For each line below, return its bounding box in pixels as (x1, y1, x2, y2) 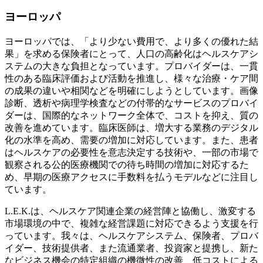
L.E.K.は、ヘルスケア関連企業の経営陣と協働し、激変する (5, 205, 256, 216)
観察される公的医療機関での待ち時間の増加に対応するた (5, 159, 249, 170)
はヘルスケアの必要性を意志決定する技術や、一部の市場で (5, 147, 258, 157)
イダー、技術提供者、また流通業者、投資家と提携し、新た (5, 242, 258, 253)
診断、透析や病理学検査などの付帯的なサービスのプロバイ (5, 97, 258, 108)
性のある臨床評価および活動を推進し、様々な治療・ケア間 (5, 73, 258, 83)
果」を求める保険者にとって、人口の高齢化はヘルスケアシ (5, 48, 258, 59)
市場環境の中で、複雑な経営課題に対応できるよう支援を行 (5, 218, 258, 228)
